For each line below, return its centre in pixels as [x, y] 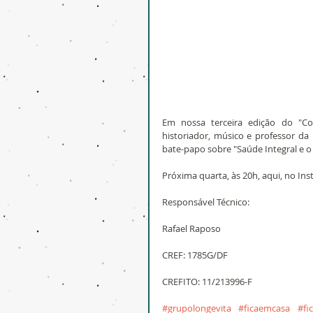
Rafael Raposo [191, 228]
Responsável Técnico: [206, 202]
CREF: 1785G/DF [195, 255]
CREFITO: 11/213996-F [207, 282]
